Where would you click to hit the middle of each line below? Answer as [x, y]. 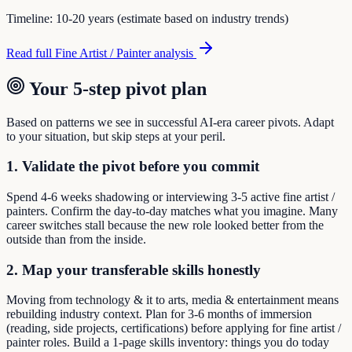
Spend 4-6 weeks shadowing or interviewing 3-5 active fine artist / [170, 196]
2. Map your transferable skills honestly [134, 269]
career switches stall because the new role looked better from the [165, 225]
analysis [174, 53]
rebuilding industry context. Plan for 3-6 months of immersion [159, 314]
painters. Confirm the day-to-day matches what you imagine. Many [172, 211]
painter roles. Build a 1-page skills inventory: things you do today [168, 343]
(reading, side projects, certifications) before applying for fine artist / [174, 328]
